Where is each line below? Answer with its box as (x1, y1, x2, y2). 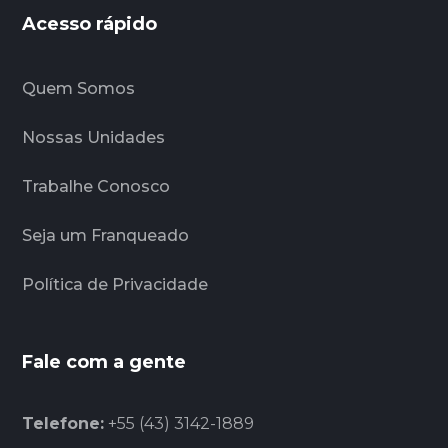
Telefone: (22, 413, 105, 433)
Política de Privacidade (22, 274, 209, 294)
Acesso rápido (22, 12, 158, 35)
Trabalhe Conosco (22, 176, 171, 196)
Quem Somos (22, 78, 136, 98)
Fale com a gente (22, 350, 187, 373)
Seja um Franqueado (22, 225, 190, 245)
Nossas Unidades (22, 127, 166, 147)
